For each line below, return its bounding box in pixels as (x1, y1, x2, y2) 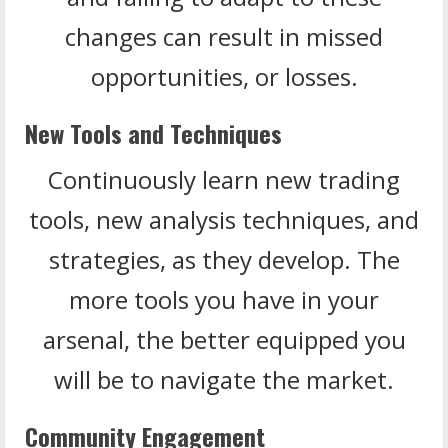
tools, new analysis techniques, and (29, 202, 419, 236)
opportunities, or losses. (90, 59, 358, 93)
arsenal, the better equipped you (42, 322, 406, 356)
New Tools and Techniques (25, 114, 282, 151)
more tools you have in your (69, 282, 379, 316)
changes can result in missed (65, 19, 383, 53)
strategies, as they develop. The (48, 242, 400, 276)
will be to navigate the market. (54, 362, 394, 396)
